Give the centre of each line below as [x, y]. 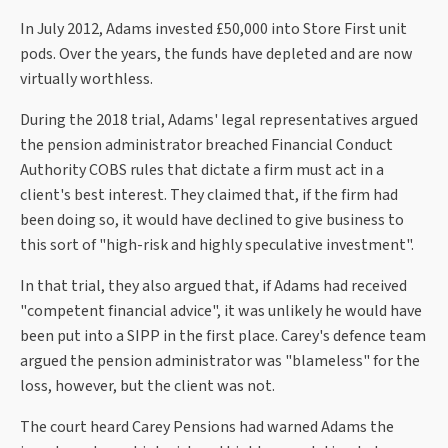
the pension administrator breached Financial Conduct [206, 145]
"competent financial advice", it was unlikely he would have [221, 311]
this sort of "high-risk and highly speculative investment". [217, 245]
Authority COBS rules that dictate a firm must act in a [202, 170]
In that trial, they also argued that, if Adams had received [213, 286]
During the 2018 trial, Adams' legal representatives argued [219, 120]
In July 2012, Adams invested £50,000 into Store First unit [213, 29]
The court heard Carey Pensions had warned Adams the [207, 427]
